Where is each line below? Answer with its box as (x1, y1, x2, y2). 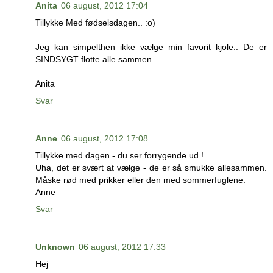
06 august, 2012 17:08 (61, 133, 148, 143)
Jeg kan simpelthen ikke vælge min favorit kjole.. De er (35, 41, 267, 52)
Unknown (35, 241, 75, 252)
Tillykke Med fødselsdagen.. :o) (35, 17, 155, 27)
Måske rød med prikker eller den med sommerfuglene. (35, 174, 246, 185)
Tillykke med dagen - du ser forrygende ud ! (35, 150, 204, 160)
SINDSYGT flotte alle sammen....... (35, 54, 169, 64)
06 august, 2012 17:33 (79, 241, 166, 252)
